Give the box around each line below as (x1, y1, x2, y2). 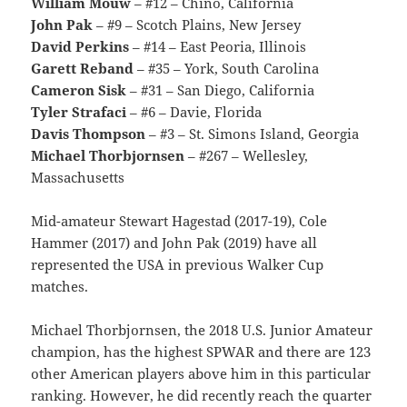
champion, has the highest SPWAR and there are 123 (31, 342, 372, 361)
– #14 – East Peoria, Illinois (129, 36, 307, 55)
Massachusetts (31, 167, 125, 186)
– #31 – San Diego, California (126, 80, 315, 99)
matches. (31, 276, 89, 295)
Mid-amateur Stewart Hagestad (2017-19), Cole (31, 211, 328, 230)
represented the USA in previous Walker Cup (31, 254, 324, 273)
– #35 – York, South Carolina (134, 58, 320, 77)
